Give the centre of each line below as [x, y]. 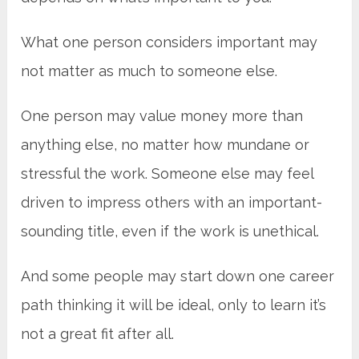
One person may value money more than [162, 115]
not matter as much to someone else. [149, 71]
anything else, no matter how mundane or [165, 144]
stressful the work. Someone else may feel [167, 173]
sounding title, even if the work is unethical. [170, 231]
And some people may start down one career [178, 276]
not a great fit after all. [98, 333]
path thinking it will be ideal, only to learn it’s [174, 305]
